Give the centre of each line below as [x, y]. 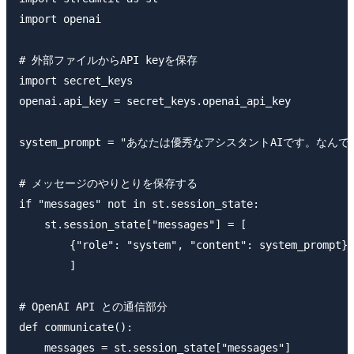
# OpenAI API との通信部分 [93, 306]
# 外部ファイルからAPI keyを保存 [108, 60]
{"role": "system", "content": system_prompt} [183, 245]
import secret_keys [76, 80]
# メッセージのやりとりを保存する [108, 183]
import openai [60, 19]
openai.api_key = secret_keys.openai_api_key [155, 101]
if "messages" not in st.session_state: [139, 203]
